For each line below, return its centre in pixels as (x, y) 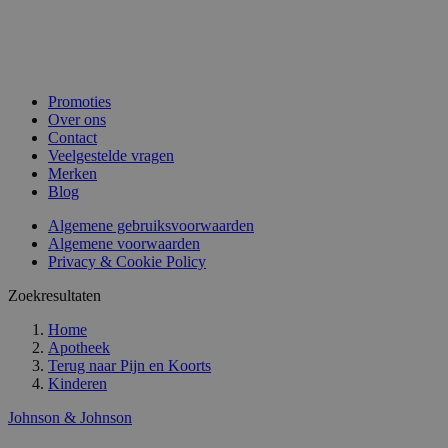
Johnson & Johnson (70, 418)
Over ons (77, 120)
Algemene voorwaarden (124, 244)
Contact (72, 138)
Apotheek (79, 348)
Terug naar (82, 366)
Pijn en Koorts (165, 366)
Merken (72, 174)
